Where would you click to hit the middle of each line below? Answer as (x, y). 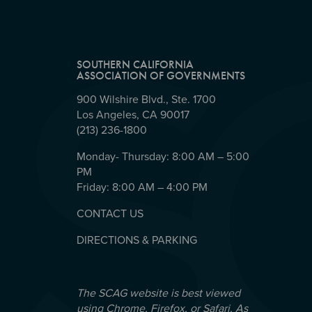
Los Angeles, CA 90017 (134, 115)
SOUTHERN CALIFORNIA (136, 65)
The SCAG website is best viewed (158, 294)
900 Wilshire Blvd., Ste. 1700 (147, 100)
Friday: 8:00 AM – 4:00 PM (142, 188)
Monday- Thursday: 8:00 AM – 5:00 (163, 157)
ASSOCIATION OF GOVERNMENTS (161, 76)
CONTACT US (110, 214)
